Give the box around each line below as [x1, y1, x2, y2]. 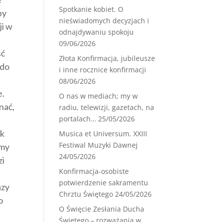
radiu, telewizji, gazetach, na [59, 103, 155, 112]
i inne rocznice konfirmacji [59, 65, 147, 74]
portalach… [59, 114, 97, 123]
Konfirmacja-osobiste [59, 166, 129, 176]
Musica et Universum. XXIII [59, 129, 148, 138]
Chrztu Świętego [59, 189, 113, 199]
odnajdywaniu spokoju [59, 27, 134, 37]
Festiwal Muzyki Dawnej [59, 140, 138, 150]
